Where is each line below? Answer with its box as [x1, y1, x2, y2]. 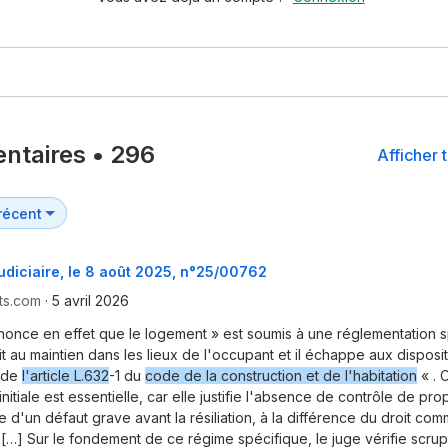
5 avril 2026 [52, 292, 129, 310]
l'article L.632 [22, 367, 109, 385]
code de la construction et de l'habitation [145, 367, 417, 385]
